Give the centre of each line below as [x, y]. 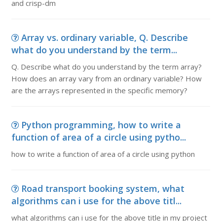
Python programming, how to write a [101, 125]
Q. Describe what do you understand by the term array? [106, 67]
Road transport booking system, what [103, 188]
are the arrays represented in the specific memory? [99, 90]
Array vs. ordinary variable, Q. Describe [104, 37]
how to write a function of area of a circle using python [103, 154]
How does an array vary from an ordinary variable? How [106, 78]
